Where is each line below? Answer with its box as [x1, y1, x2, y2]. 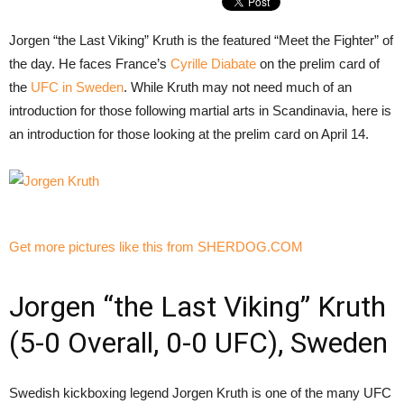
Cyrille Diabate [170, 56, 256, 71]
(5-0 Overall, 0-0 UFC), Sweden [9, 326, 388, 360]
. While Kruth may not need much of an [124, 79, 352, 95]
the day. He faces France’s [9, 56, 170, 71]
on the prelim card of [256, 56, 380, 71]
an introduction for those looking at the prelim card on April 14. [9, 126, 369, 142]
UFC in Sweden [31, 79, 124, 95]
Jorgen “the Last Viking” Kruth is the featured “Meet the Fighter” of [9, 32, 393, 48]
